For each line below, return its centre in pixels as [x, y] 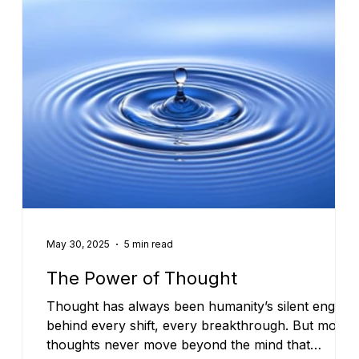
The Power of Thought [142, 278]
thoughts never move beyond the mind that [179, 344]
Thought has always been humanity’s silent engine [200, 306]
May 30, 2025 [79, 244]
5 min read [149, 244]
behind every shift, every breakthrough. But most [197, 325]
